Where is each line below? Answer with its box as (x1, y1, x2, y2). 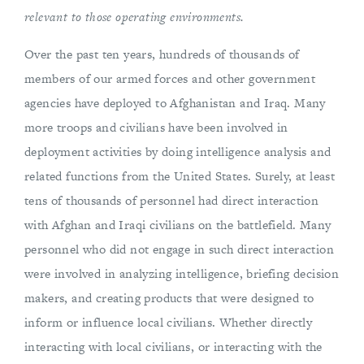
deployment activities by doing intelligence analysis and (24, 143, 331, 160)
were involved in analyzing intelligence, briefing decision (24, 265, 340, 282)
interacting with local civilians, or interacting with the (24, 338, 323, 355)
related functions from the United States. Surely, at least (24, 167, 336, 184)
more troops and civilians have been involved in (24, 119, 288, 136)
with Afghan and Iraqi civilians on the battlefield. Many (24, 216, 331, 233)
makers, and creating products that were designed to (24, 289, 314, 306)
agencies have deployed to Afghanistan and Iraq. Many (24, 94, 326, 111)
